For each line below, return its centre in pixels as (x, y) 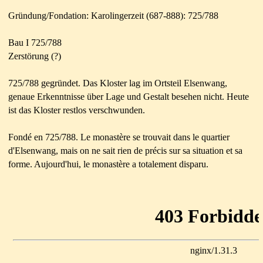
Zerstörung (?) (35, 56)
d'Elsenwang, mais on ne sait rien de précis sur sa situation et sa (125, 150)
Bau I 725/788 (35, 42)
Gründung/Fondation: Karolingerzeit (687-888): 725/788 (113, 15)
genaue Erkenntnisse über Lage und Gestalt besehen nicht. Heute (129, 96)
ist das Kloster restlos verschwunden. (77, 110)
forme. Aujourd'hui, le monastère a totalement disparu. (108, 164)
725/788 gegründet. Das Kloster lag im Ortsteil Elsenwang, (118, 83)
